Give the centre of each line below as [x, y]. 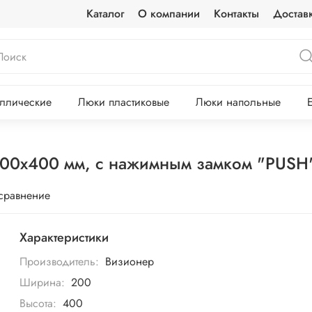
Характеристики [64, 238]
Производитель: [60, 261]
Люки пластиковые [123, 102]
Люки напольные [238, 102]
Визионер [129, 261]
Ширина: [42, 282]
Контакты [236, 14]
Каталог [105, 14]
